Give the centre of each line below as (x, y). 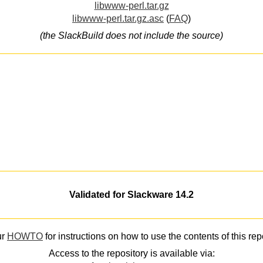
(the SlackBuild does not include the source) (131, 35)
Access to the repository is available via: (131, 253)
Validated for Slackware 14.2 (131, 195)
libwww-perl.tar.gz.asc (118, 19)
